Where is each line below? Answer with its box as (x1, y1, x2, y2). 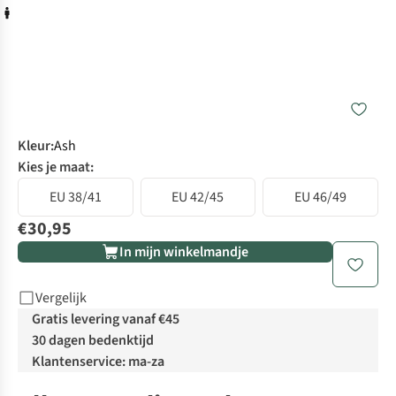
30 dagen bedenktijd (32, 331, 154, 351)
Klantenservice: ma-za (32, 352, 164, 372)
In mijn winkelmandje (119, 242, 248, 263)
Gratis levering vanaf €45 (32, 309, 179, 330)
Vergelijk (35, 288, 87, 308)
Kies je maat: (18, 157, 94, 178)
